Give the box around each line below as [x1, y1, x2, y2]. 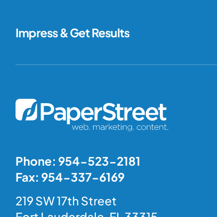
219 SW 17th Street [15, 193, 117, 208]
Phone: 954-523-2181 [15, 154, 140, 169]
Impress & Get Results [15, 25, 130, 40]
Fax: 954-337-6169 [15, 170, 124, 185]
